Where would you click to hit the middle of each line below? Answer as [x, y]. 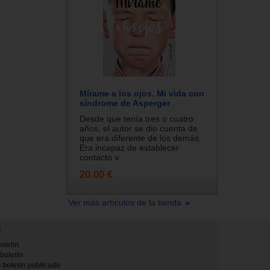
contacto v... [102, 157]
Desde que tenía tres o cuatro [137, 118]
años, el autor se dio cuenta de [139, 128]
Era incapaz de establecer [129, 147]
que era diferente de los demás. [140, 138]
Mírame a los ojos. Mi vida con [142, 93]
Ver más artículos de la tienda [126, 202]
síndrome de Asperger [125, 103]
